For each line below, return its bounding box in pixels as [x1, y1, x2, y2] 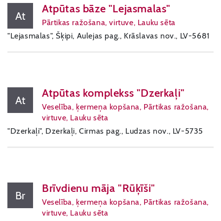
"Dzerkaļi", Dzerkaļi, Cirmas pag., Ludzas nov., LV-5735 [7, 126, 203, 136]
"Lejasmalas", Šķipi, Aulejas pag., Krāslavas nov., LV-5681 [7, 31, 210, 40]
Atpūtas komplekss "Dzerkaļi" [42, 86, 185, 100]
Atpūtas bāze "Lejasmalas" [42, 2, 171, 15]
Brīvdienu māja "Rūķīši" [42, 182, 155, 195]
